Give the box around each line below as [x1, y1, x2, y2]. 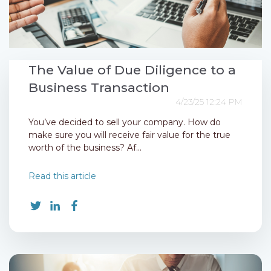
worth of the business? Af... [28, 142, 142, 154]
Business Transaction [28, 80, 169, 96]
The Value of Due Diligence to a [28, 62, 236, 78]
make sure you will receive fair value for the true [28, 129, 230, 141]
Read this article [28, 171, 96, 182]
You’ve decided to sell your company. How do [28, 117, 221, 128]
